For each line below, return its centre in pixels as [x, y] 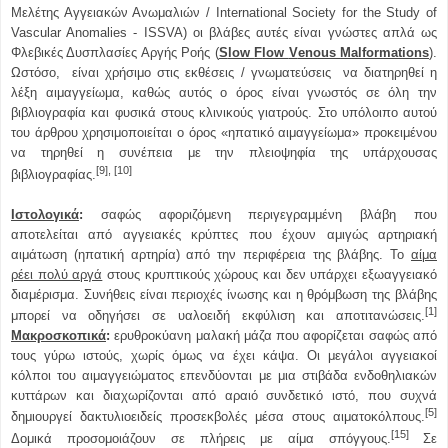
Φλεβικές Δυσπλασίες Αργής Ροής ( [115, 53]
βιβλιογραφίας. [53, 174]
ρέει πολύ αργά [57, 274]
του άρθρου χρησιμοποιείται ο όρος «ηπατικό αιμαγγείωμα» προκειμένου [224, 133]
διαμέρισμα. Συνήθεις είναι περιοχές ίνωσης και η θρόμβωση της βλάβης [224, 294]
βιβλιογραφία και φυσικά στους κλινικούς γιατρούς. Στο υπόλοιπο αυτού [224, 113]
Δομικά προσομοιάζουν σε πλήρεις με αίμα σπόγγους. [201, 438]
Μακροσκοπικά [58, 336]
